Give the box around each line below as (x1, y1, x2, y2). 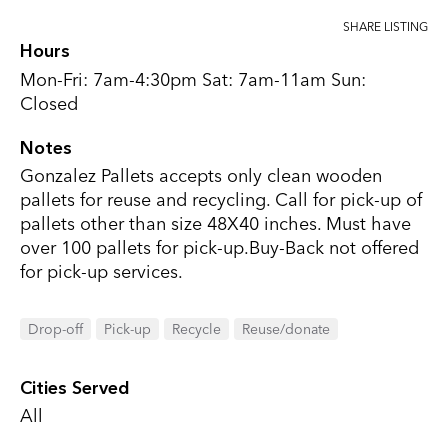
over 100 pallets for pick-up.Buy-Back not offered (20, 236, 419, 259)
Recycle (172, 319, 221, 338)
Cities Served (20, 376, 130, 399)
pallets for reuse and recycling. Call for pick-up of (20, 188, 422, 211)
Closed (20, 91, 78, 115)
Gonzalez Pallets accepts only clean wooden (20, 164, 382, 187)
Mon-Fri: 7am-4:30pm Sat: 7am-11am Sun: (20, 67, 366, 91)
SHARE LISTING (343, 19, 428, 34)
